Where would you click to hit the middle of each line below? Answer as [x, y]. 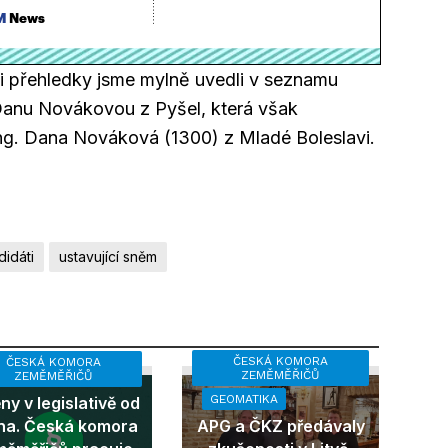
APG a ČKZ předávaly [280, 426]
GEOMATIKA [244, 399]
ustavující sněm [108, 257]
